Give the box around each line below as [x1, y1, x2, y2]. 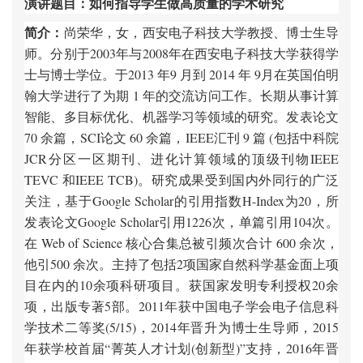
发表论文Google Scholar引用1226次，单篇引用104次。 [24, 213, 339, 230]
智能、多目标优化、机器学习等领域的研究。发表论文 [24, 108, 339, 125]
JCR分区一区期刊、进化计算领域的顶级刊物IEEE [24, 150, 339, 167]
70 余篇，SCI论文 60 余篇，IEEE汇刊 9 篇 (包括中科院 [24, 129, 339, 146]
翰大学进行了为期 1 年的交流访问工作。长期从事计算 [24, 87, 339, 104]
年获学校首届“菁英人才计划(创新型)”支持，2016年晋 [24, 340, 339, 357]
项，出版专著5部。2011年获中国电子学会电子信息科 [24, 297, 339, 314]
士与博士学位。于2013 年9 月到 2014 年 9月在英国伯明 [24, 66, 339, 83]
